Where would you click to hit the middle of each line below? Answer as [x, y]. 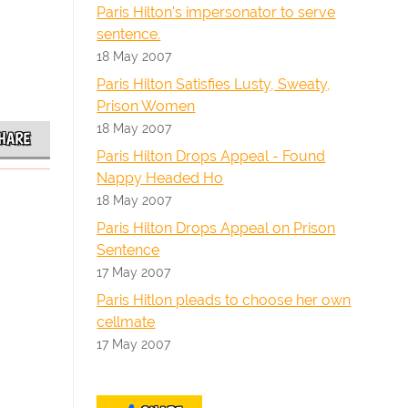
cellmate [126, 322]
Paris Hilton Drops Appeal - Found [211, 156]
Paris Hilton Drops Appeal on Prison [216, 228]
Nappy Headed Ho [160, 178]
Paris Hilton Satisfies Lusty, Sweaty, [214, 84]
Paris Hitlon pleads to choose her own [224, 300]
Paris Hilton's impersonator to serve [216, 12]
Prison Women [146, 106]
